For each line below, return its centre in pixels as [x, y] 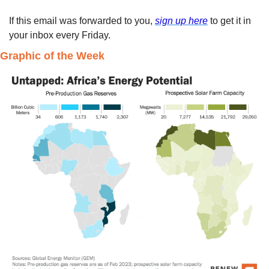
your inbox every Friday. [61, 35]
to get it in [229, 20]
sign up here [181, 20]
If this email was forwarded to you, [82, 20]
